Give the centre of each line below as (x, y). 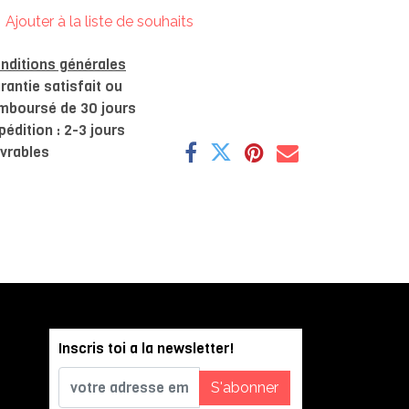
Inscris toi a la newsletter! (146, 349)
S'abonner (244, 387)
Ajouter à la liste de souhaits (100, 22)
